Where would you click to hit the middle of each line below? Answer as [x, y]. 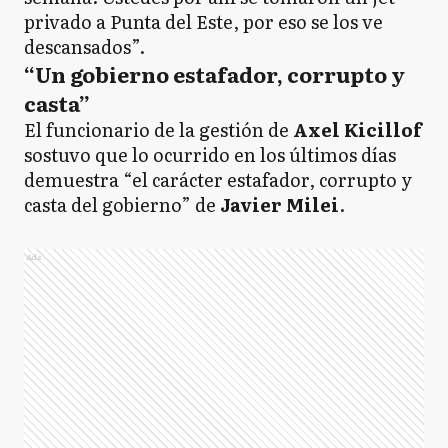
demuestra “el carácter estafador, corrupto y [218, 179]
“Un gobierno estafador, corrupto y [214, 73]
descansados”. [84, 46]
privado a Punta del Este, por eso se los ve [203, 21]
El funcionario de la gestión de [158, 129]
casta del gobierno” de [122, 204]
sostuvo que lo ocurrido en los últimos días [210, 154]
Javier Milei [279, 204]
